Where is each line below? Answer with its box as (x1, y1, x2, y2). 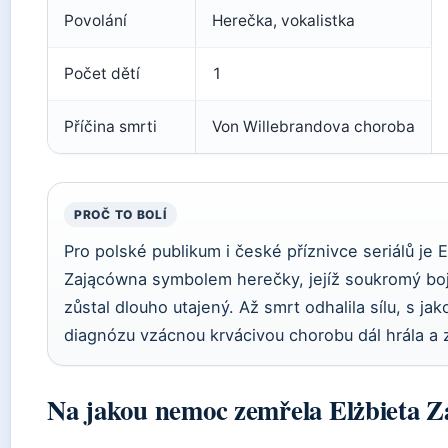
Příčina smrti (64, 117, 157, 137)
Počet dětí (64, 64, 140, 84)
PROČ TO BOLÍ (74, 207, 167, 223)
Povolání (64, 11, 127, 31)
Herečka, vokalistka (212, 11, 355, 31)
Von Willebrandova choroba (212, 117, 415, 137)
